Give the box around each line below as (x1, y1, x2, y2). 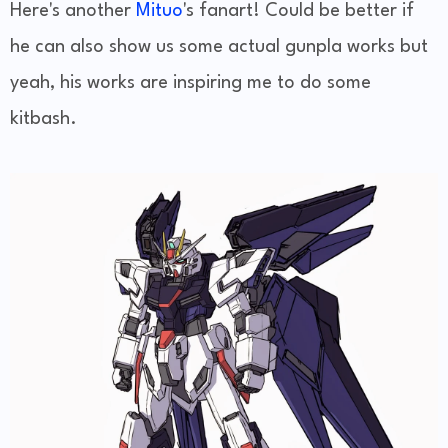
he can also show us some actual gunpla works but (10, 38, 428, 57)
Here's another (10, 2, 136, 21)
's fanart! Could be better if (183, 2, 414, 21)
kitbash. (10, 110, 77, 129)
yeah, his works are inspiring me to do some (10, 74, 371, 93)
